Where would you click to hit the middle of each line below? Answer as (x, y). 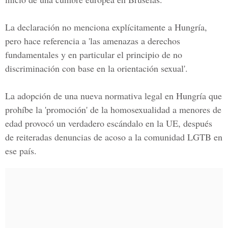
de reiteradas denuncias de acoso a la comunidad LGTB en (114, 137)
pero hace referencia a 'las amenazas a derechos (93, 41)
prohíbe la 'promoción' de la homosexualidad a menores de (113, 109)
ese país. (21, 151)
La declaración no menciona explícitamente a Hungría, (106, 27)
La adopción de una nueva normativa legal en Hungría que (113, 96)
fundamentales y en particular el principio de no (94, 54)
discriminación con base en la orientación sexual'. (96, 68)
